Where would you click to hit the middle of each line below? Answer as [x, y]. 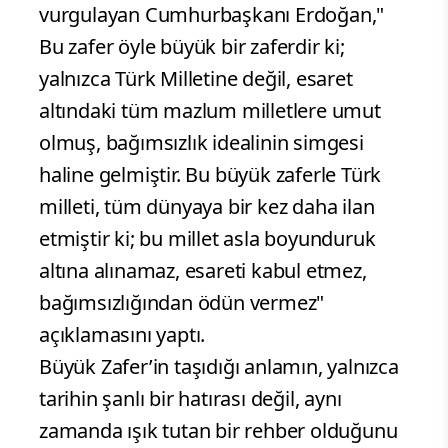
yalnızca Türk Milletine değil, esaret [196, 79]
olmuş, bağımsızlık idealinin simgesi [201, 143]
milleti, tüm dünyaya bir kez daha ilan [207, 207]
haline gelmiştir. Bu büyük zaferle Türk [210, 175]
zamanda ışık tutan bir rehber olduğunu [218, 431]
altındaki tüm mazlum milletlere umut [210, 111]
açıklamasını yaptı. [122, 335]
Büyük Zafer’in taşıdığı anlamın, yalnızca [219, 367]
